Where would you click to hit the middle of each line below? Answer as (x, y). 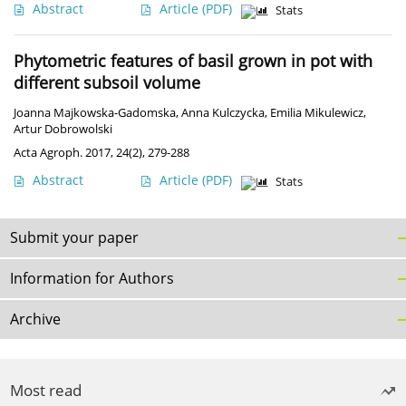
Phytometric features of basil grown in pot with (193, 61)
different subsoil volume (107, 83)
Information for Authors (92, 279)
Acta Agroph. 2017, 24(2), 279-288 (101, 153)
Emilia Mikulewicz (317, 113)
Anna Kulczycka (223, 113)
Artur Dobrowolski (63, 130)
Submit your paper (74, 238)
